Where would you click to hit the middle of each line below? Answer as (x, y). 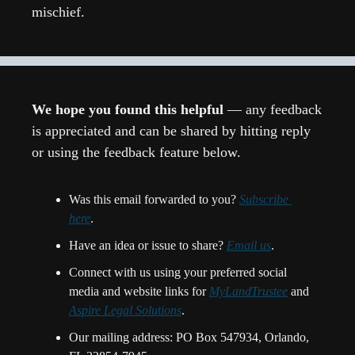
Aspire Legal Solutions (125, 311)
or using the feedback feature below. (136, 153)
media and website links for (139, 292)
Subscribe (264, 200)
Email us (249, 246)
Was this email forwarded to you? (154, 200)
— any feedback (275, 110)
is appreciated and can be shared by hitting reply (171, 131)
